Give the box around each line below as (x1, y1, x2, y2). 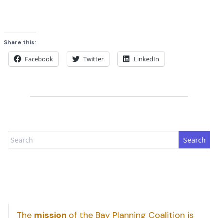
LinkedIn (134, 54, 159, 63)
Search (7, 131, 30, 142)
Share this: (4, 38, 36, 46)
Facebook (25, 54, 53, 63)
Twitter (83, 54, 104, 63)
